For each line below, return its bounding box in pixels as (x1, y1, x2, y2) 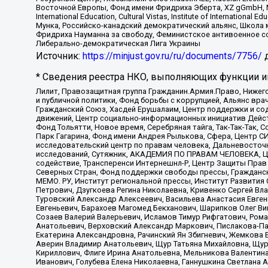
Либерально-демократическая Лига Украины (36, 38, 200, 48)
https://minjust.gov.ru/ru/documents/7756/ (83, 50, 262, 62)
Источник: (36, 50, 83, 62)
